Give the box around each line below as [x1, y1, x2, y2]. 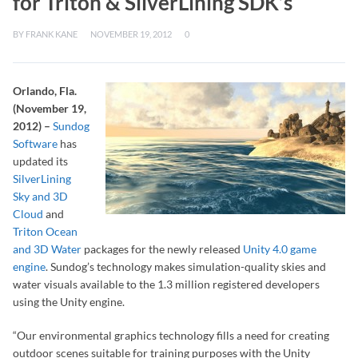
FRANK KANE [26, 29, 78, 39]
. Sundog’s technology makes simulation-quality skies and [46, 260, 326, 273]
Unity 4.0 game [243, 242, 316, 256]
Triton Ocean [13, 225, 78, 238]
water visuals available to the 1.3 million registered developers [13, 277, 320, 291]
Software [13, 137, 58, 150]
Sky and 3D [13, 189, 68, 203]
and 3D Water [13, 242, 82, 256]
